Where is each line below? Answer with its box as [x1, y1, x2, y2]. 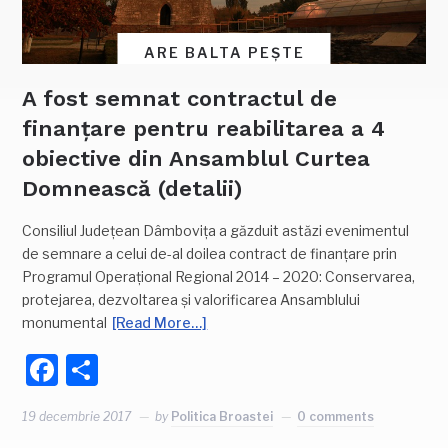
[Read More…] [112, 314, 208, 332]
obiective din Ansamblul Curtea [22, 146, 371, 172]
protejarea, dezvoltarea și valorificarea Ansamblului [22, 291, 361, 309]
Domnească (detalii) [22, 176, 243, 202]
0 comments [297, 409, 375, 425]
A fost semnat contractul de [22, 86, 338, 112]
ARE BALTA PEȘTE [143, 44, 305, 62]
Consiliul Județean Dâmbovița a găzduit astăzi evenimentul [22, 222, 410, 240]
